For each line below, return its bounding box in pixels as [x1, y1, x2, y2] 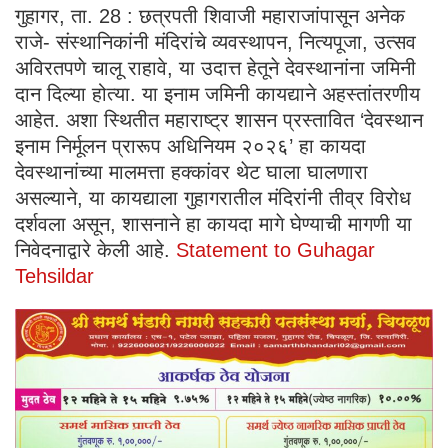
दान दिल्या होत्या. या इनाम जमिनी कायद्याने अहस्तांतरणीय [15, 83, 420, 106]
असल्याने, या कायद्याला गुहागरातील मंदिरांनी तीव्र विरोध [15, 187, 411, 210]
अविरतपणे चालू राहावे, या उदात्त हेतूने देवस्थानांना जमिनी [15, 57, 416, 80]
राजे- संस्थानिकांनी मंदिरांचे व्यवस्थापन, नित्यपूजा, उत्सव [15, 31, 416, 54]
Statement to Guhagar [176, 239, 375, 262]
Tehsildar [15, 265, 94, 288]
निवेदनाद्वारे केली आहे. [15, 239, 176, 262]
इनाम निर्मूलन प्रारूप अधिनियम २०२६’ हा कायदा [15, 135, 366, 158]
